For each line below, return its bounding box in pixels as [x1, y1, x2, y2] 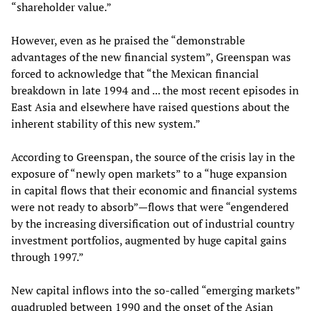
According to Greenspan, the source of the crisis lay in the [11, 149, 295, 165]
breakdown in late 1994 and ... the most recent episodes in [11, 82, 299, 98]
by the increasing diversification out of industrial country [11, 215, 294, 231]
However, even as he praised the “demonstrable [11, 32, 245, 48]
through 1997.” [11, 249, 84, 264]
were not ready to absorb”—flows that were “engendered [11, 199, 289, 215]
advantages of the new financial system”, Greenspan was [11, 49, 291, 65]
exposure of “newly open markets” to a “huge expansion [11, 165, 287, 181]
